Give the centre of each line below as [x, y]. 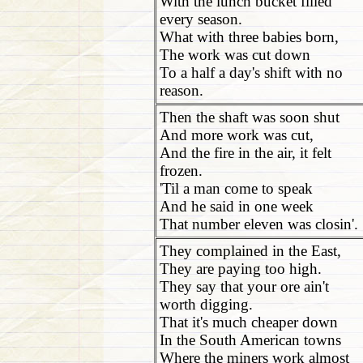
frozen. [181, 171]
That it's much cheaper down [249, 322]
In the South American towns [250, 340]
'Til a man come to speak [236, 188]
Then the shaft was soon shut [250, 117]
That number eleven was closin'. [259, 224]
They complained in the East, [250, 251]
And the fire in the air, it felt [246, 153]
